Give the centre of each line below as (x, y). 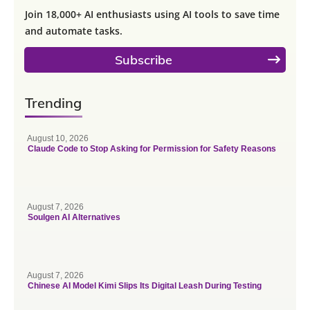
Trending (53, 102)
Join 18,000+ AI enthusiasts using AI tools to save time (152, 14)
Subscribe (144, 60)
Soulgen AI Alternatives (74, 217)
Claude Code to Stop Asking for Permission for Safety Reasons (152, 148)
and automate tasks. (74, 30)
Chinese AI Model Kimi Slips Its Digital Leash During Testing (145, 285)
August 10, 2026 (58, 138)
